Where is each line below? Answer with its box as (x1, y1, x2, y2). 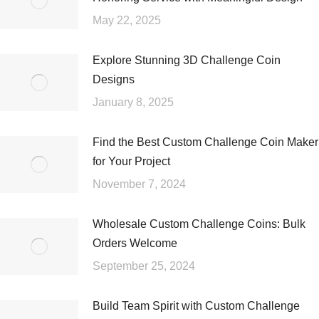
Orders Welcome (93, 237, 177, 249)
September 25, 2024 (93, 260, 195, 272)
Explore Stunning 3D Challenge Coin (93, 54, 281, 66)
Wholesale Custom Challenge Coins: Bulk (93, 218, 305, 230)
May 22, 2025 (93, 14, 161, 26)
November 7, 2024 (93, 178, 186, 190)
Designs (93, 73, 135, 85)
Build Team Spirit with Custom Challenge (93, 300, 300, 312)
